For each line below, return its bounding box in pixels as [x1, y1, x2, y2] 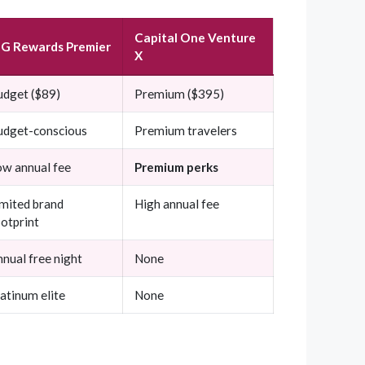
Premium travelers [134, 123, 237, 139]
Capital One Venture [134, 30, 256, 46]
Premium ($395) [134, 86, 224, 102]
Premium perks [134, 160, 218, 175]
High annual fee [134, 196, 219, 212]
